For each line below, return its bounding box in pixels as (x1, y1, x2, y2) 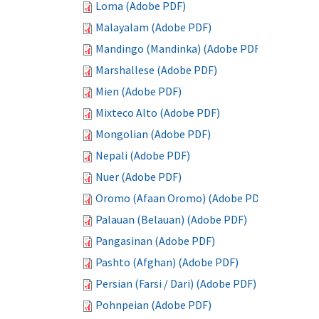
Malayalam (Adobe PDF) (95, 20, 211, 34)
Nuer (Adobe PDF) (95, 169, 182, 184)
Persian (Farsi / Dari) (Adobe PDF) (95, 276, 256, 291)
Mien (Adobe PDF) (95, 84, 182, 98)
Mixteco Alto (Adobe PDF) (95, 105, 220, 120)
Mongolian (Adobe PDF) (95, 127, 211, 141)
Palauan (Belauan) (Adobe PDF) (95, 212, 247, 226)
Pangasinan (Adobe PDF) (95, 234, 215, 248)
